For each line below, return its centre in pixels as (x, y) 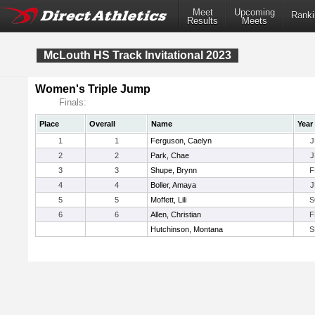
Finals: (73, 102)
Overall (102, 124)
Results (202, 21)
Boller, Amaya (173, 185)
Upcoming (255, 13)
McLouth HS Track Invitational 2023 (137, 55)
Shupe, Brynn (174, 170)
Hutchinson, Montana (187, 229)
